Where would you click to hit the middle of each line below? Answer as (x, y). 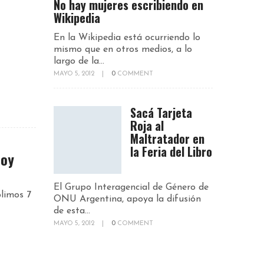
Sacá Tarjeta (161, 112)
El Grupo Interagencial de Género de (131, 187)
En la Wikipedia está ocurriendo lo (127, 37)
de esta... (72, 211)
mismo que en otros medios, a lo (123, 49)
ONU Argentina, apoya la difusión (127, 199)
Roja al (147, 125)
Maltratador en (167, 138)
